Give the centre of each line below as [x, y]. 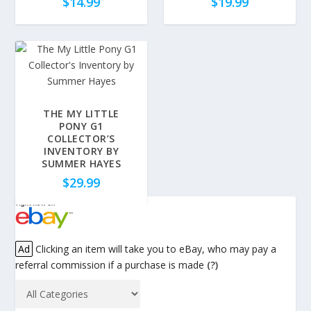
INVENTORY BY [82, 151]
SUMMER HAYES [82, 164]
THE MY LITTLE [81, 114]
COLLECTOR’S [81, 139]
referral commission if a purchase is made [111, 265]
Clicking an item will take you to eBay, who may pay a [155, 249]
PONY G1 [81, 126]
